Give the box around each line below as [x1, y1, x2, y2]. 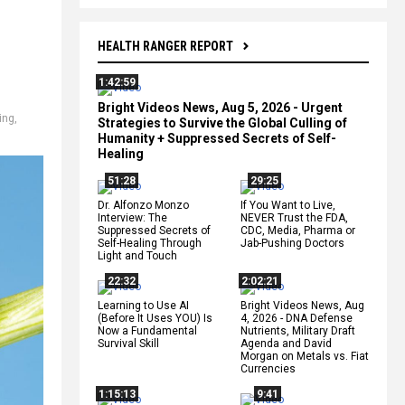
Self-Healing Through [98, 236, 202, 250]
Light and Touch [98, 249, 177, 262]
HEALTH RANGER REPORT [98, 38, 233, 53]
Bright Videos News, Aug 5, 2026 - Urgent [98, 99, 343, 115]
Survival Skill [98, 336, 159, 350]
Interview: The [98, 211, 167, 224]
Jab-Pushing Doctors [240, 236, 344, 250]
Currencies [240, 362, 296, 375]
